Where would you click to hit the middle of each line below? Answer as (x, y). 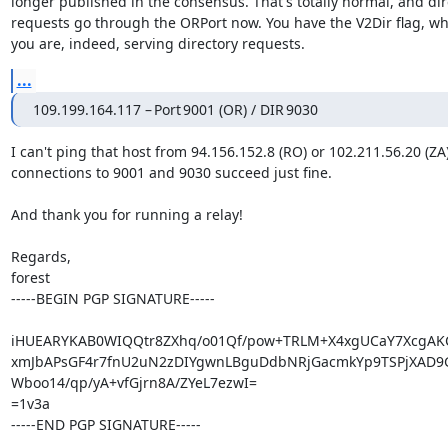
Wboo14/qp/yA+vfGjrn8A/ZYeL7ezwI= (133, 382)
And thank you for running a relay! (126, 214)
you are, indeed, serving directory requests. (157, 43)
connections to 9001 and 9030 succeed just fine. (171, 172)
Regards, (40, 256)
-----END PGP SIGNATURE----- (105, 424)
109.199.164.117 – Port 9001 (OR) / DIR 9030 (175, 109)
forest (30, 277)
